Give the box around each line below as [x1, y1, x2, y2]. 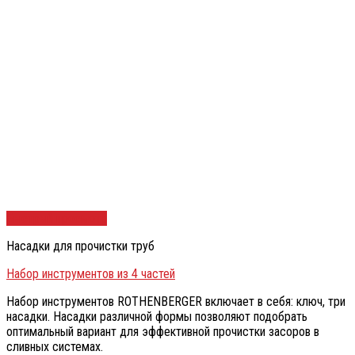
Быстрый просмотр [6, 211, 107, 227]
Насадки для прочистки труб [6, 239, 155, 254]
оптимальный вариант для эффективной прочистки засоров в [6, 324, 319, 340]
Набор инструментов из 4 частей [6, 266, 175, 282]
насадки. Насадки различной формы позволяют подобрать [6, 309, 307, 325]
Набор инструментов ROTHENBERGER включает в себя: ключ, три [6, 294, 345, 310]
